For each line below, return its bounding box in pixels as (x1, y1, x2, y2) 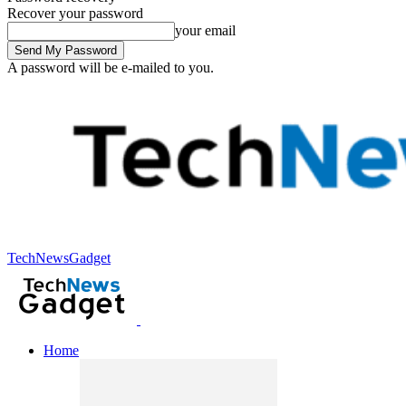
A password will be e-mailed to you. (7, 60, 214, 75)
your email (175, 23, 236, 38)
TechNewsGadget (7, 250, 111, 266)
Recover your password (7, 5, 143, 21)
